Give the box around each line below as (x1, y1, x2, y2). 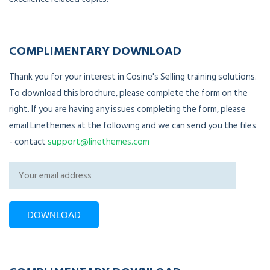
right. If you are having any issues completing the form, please (9, 102, 246, 118)
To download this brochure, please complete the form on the (9, 86, 248, 101)
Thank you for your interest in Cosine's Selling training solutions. (9, 69, 257, 85)
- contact (9, 134, 48, 150)
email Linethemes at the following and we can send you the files (9, 118, 256, 134)
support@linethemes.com (48, 134, 149, 150)
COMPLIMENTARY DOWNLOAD (9, 41, 181, 60)
